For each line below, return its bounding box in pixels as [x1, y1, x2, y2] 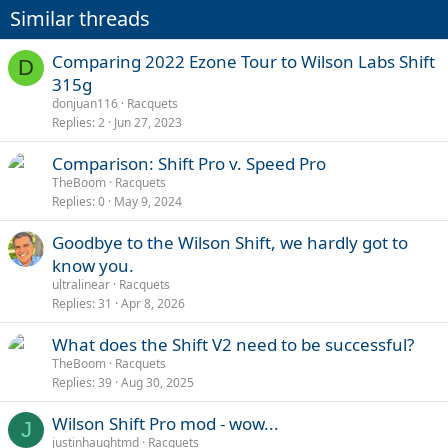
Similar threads [10, 4, 150, 32]
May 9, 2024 [114, 192, 182, 210]
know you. [52, 253, 134, 277]
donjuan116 [52, 94, 118, 112]
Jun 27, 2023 [114, 113, 182, 131]
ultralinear [52, 275, 110, 293]
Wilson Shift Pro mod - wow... [52, 411, 279, 435]
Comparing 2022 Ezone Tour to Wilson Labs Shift [52, 49, 435, 73]
